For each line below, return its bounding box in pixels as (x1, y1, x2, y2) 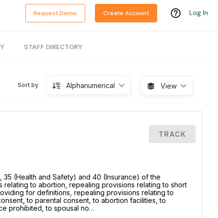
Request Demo (34, 9, 77, 18)
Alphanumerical (66, 81, 115, 90)
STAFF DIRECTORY (23, 43, 82, 51)
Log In (189, 8, 208, 18)
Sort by (17, 81, 38, 89)
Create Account (103, 9, 149, 18)
